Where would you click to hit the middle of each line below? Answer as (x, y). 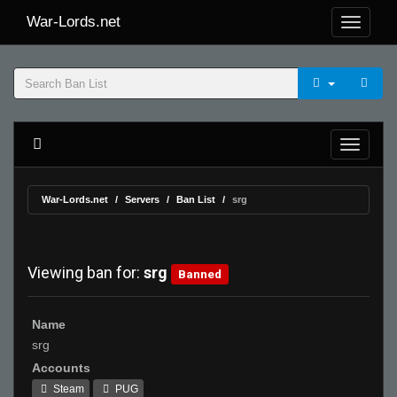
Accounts (61, 368)
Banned (200, 274)
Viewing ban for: (86, 272)
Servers (142, 199)
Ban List (196, 199)
